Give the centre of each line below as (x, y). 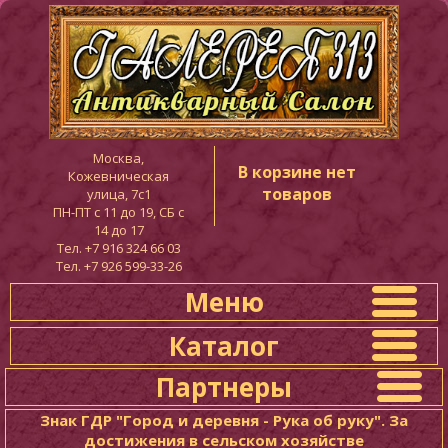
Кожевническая (119, 175)
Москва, (119, 157)
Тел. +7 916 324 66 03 (118, 247)
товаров (297, 193)
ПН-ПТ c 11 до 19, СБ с (119, 211)
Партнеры (224, 386)
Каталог (224, 345)
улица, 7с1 (118, 193)
